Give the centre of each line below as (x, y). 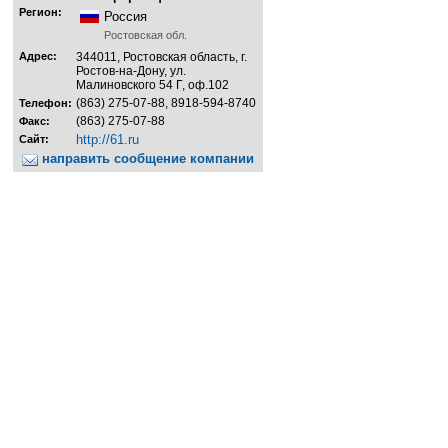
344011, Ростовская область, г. (161, 57)
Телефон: (45, 103)
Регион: (40, 12)
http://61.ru (107, 140)
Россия (125, 17)
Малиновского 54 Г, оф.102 (152, 85)
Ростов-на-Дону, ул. (131, 71)
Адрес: (38, 56)
